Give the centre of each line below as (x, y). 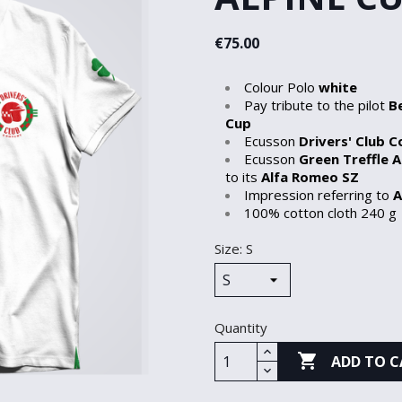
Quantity (241, 328)
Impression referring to (319, 195)
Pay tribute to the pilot (316, 105)
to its (243, 177)
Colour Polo (281, 87)
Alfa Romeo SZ (310, 177)
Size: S (234, 249)
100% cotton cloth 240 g (320, 213)
